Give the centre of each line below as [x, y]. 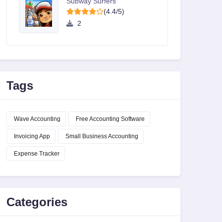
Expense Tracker [37, 154]
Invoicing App [32, 136]
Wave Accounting [37, 119]
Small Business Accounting [102, 136]
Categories [37, 202]
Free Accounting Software [110, 119]
